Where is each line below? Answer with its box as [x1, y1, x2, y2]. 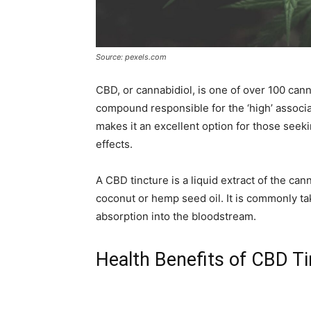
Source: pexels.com [96, 52, 167, 62]
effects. [96, 137, 133, 151]
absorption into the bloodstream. [96, 210, 256, 223]
